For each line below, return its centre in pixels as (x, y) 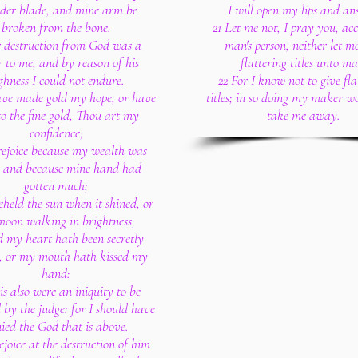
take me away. (304, 115)
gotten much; (56, 185)
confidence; (56, 133)
